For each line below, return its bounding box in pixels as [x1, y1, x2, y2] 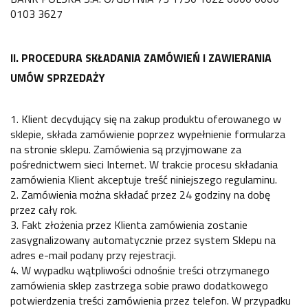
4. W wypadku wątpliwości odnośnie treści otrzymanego [10, 262, 269, 279]
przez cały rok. [10, 201, 77, 219]
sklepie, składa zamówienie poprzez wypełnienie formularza [10, 126, 285, 143]
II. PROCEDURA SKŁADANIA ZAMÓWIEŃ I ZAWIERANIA [10, 49, 272, 66]
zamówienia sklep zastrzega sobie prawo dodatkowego [10, 277, 268, 294]
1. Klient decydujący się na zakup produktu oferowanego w [10, 111, 281, 128]
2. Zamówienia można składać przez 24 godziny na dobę [10, 186, 270, 203]
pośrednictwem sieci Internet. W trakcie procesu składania [10, 156, 278, 173]
